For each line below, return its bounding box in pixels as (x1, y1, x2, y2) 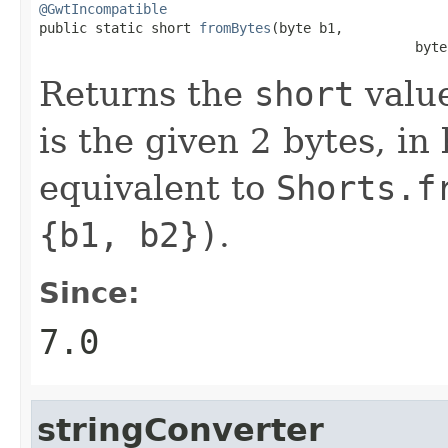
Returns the (39, 73, 254, 114)
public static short (39, 19, 199, 36)
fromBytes (199, 19, 271, 36)
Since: (39, 275, 140, 310)
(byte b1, (271, 19, 343, 36)
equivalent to (39, 167, 276, 208)
